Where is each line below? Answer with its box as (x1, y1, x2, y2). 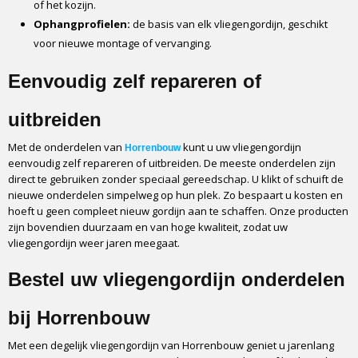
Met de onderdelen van (8, 140, 125, 154)
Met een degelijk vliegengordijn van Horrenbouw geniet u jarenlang (8, 338, 334, 352)
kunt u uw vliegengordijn (181, 140, 301, 154)
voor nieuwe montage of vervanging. (34, 36, 212, 50)
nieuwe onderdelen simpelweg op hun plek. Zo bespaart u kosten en (8, 188, 343, 202)
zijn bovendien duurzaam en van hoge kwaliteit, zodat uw (8, 220, 288, 234)
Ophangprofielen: (34, 17, 130, 31)
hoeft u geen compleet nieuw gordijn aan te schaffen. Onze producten (8, 204, 348, 218)
